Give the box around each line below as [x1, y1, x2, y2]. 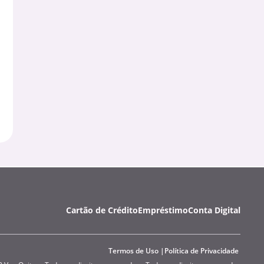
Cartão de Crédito [65, 204, 138, 216]
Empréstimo [137, 204, 188, 216]
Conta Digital [187, 204, 240, 216]
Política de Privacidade [164, 246, 239, 256]
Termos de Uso [108, 246, 159, 256]
